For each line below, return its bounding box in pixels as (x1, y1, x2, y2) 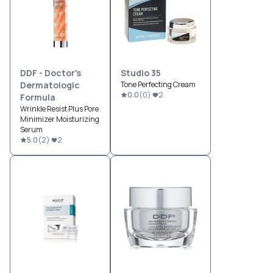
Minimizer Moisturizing (20, 114, 99, 125)
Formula (20, 91, 55, 104)
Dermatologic (20, 79, 80, 91)
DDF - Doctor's (20, 67, 81, 79)
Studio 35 (121, 67, 161, 79)
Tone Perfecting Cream (121, 79, 196, 90)
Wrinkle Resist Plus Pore (20, 104, 99, 115)
